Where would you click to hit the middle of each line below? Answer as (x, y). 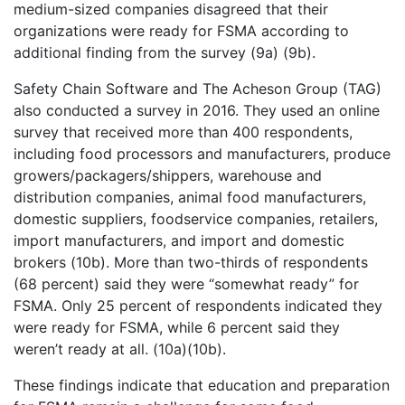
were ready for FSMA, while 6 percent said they (177, 327)
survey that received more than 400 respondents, (183, 132)
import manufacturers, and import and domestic (179, 240)
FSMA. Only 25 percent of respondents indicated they (198, 305)
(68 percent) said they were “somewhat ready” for (186, 283)
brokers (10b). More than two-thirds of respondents (191, 262)
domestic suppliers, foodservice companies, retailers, (196, 218)
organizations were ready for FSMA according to (181, 30)
